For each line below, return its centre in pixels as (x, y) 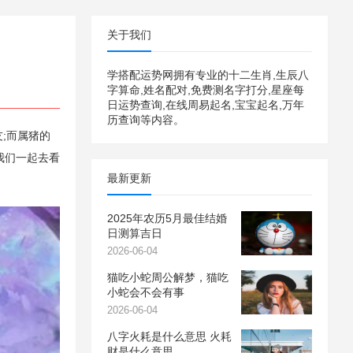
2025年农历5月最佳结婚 (167, 218)
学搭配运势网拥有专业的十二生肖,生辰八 (208, 75)
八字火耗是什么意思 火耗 (169, 336)
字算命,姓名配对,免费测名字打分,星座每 (206, 90)
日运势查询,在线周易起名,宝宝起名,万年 (206, 105)
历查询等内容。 (146, 120)
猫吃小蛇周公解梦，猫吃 (168, 277)
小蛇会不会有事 (146, 292)
